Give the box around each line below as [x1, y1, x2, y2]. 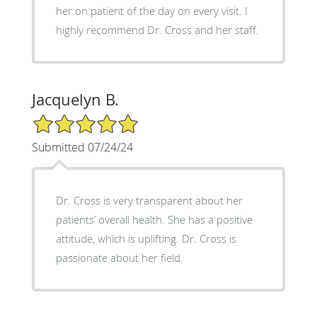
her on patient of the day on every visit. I [55, 3, 248, 18]
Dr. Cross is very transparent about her [55, 192, 243, 207]
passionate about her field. [55, 250, 183, 265]
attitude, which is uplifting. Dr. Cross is [55, 231, 236, 246]
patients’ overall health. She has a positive [55, 212, 253, 226]
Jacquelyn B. [31, 88, 119, 110]
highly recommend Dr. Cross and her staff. [55, 22, 259, 37]
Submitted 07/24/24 [31, 139, 133, 155]
